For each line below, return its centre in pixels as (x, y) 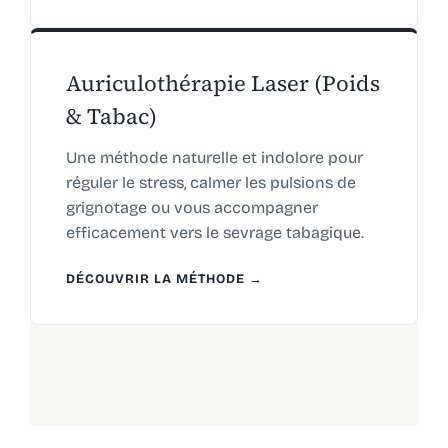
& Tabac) (111, 115)
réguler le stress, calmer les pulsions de (210, 182)
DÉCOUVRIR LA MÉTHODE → (164, 278)
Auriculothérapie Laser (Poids (222, 82)
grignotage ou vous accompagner (191, 207)
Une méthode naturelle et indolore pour (214, 157)
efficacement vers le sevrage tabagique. (214, 232)
